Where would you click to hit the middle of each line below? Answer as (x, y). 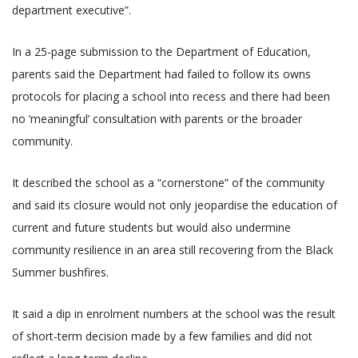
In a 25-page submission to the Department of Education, (161, 51)
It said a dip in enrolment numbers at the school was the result (174, 313)
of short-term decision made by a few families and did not (162, 336)
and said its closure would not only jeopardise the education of (175, 205)
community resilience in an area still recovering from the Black (173, 249)
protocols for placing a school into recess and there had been (171, 96)
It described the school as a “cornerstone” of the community (168, 182)
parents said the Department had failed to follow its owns (161, 74)
